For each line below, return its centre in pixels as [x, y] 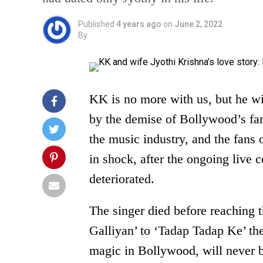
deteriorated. [122, 179]
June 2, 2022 [198, 24]
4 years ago [139, 24]
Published [96, 24]
